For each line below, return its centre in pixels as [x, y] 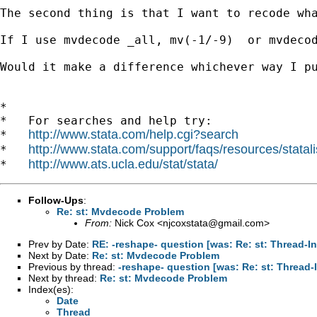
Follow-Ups [56, 200]
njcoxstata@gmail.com [213, 223]
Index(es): [51, 289]
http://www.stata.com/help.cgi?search [133, 134]
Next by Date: [60, 255]
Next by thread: [64, 278]
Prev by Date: [60, 244]
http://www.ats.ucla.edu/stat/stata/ [123, 164]
